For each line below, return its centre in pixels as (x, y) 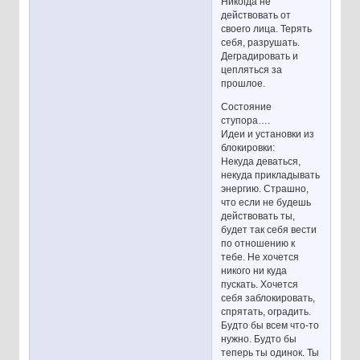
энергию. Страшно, (265, 189)
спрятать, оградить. (266, 312)
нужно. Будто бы (259, 340)
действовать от (256, 16)
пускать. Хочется (260, 285)
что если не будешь (266, 203)
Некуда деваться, (261, 162)
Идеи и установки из (268, 135)
